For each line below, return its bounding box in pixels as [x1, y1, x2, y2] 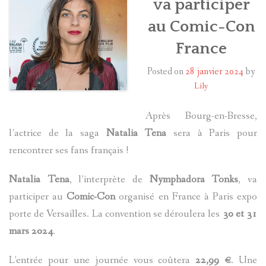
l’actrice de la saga [9, 126, 106, 141]
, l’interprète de [69, 173, 150, 187]
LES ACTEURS [12, 50, 73, 61]
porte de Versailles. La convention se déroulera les [9, 207, 223, 221]
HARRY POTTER [12, 22, 81, 33]
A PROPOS [12, 134, 57, 145]
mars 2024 [9, 224, 53, 239]
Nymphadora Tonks [149, 173, 239, 187]
